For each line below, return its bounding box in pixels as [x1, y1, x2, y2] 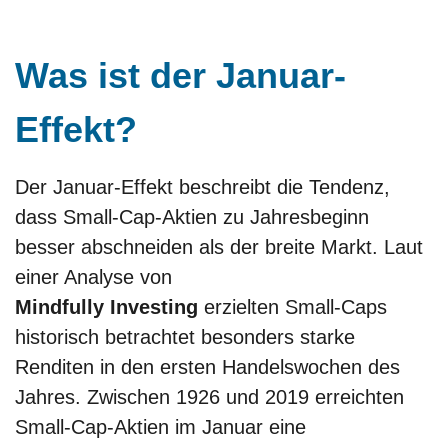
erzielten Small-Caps [198, 295, 387, 318]
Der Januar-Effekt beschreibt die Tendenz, [15, 175, 390, 198]
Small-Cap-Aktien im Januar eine [15, 415, 306, 438]
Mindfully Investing [15, 295, 198, 318]
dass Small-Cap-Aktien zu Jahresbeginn [15, 205, 369, 228]
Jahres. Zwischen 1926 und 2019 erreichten [15, 385, 404, 408]
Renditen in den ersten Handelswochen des [15, 355, 400, 378]
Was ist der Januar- [15, 55, 346, 97]
